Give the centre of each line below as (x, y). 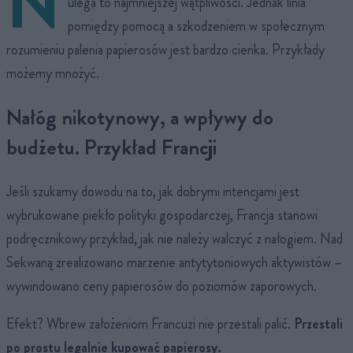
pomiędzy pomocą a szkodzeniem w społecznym (196, 26)
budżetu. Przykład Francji (111, 148)
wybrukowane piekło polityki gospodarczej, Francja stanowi (162, 216)
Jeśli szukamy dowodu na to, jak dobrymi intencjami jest (153, 192)
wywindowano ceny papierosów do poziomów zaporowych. (162, 286)
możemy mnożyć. (53, 73)
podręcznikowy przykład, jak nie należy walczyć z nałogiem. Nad (175, 239)
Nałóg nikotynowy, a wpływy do (140, 118)
